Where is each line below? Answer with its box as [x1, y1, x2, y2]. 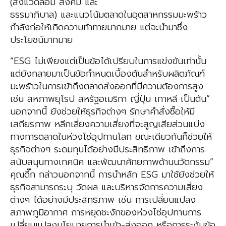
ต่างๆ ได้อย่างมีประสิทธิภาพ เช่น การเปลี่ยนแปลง [10, 193, 196, 207]
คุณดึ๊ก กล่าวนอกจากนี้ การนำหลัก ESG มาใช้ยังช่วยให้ [10, 167, 214, 182]
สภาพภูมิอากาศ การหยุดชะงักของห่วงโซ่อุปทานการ [10, 205, 201, 220]
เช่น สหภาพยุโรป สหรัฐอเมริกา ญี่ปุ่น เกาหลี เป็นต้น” [10, 92, 210, 106]
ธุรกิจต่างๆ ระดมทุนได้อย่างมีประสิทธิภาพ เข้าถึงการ [10, 142, 205, 157]
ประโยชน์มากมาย [10, 33, 73, 47]
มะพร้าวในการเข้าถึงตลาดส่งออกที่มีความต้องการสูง [10, 79, 203, 94]
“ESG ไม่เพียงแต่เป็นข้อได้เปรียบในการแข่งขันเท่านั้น [10, 54, 206, 69]
